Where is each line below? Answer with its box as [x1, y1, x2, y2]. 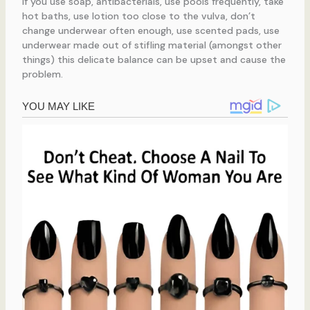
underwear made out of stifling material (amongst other [21, 38, 282, 51]
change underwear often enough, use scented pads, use [21, 24, 280, 37]
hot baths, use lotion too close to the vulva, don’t [21, 9, 255, 22]
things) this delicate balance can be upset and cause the [21, 53, 286, 66]
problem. [21, 67, 63, 80]
